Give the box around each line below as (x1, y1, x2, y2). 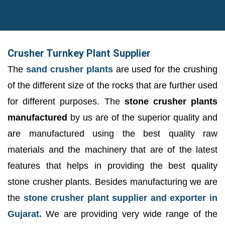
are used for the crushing (113, 64, 217, 74)
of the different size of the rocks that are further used (8, 80, 217, 90)
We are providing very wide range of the (42, 208, 217, 219)
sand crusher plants (26, 64, 113, 74)
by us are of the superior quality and (67, 112, 217, 123)
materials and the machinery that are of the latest (8, 144, 217, 155)
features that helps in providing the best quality (8, 160, 217, 171)
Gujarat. (8, 208, 42, 219)
